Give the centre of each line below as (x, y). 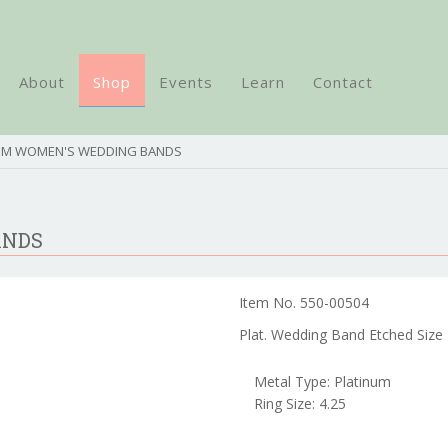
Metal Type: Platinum (322, 381)
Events (186, 82)
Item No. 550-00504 (304, 302)
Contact (343, 82)
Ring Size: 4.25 (300, 403)
